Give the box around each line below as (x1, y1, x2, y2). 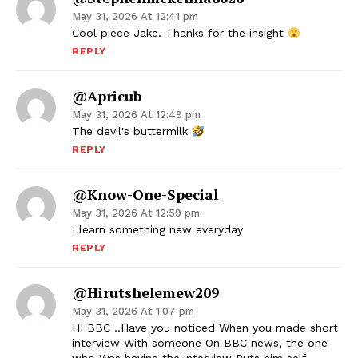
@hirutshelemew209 (72, 283, 219, 303)
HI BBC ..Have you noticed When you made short (72, 321, 338, 335)
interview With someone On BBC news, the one (72, 336, 328, 350)
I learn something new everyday (72, 223, 243, 237)
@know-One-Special (72, 185, 218, 205)
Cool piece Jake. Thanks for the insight (72, 26, 288, 40)
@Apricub (72, 86, 141, 106)
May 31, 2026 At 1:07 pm (72, 305, 194, 318)
